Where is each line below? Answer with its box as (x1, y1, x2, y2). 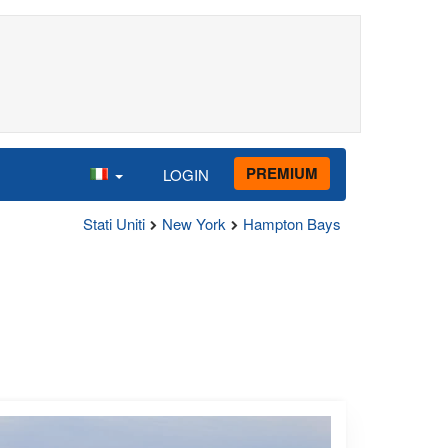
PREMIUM (246, 161, 318, 184)
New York (162, 213, 226, 234)
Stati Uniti (83, 213, 145, 234)
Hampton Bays (243, 213, 341, 234)
